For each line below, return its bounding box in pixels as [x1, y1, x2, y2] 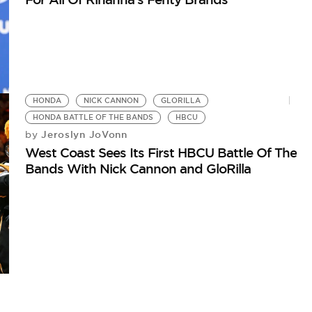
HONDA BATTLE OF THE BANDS [33, 112, 154, 122]
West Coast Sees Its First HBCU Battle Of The [25, 143, 297, 161]
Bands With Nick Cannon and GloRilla [25, 159, 251, 177]
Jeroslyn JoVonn [38, 127, 127, 141]
